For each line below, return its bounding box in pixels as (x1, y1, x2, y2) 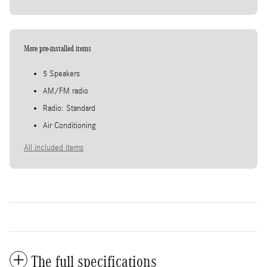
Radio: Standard (43, 103, 95, 113)
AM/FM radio (43, 86, 88, 96)
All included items (24, 142, 83, 153)
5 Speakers (43, 69, 80, 79)
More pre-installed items (24, 44, 91, 53)
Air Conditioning (43, 120, 96, 131)
